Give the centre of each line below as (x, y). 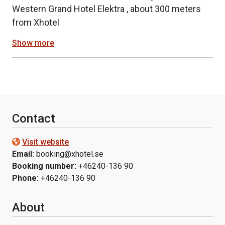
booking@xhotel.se (70, 154)
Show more (33, 43)
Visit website (45, 142)
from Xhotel (36, 22)
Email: (23, 154)
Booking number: (44, 166)
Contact (34, 119)
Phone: (25, 178)
